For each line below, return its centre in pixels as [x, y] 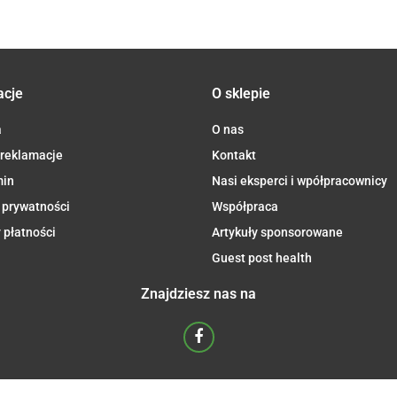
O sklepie [241, 93]
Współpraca [245, 206]
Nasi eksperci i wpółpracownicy [300, 180]
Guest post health [262, 257]
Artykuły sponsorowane [277, 232]
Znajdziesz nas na [198, 293]
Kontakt [234, 155]
